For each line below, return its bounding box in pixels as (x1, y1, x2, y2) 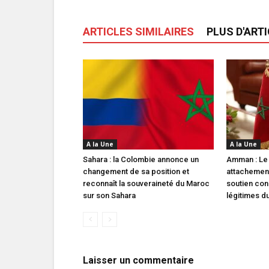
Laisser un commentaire (83, 254, 194, 266)
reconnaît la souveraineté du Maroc (83, 178, 210, 188)
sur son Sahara (83, 190, 136, 200)
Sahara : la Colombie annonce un (83, 154, 199, 164)
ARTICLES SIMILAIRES (83, 25, 194, 38)
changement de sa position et (83, 166, 189, 176)
